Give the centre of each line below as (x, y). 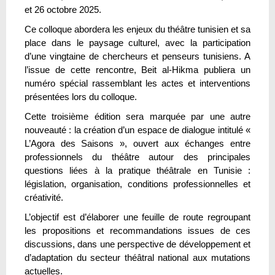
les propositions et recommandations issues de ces (137, 230)
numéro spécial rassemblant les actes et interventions (137, 83)
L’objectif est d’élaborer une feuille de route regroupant (137, 217)
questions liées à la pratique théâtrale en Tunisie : (137, 170)
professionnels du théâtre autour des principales (137, 157)
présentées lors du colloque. (81, 96)
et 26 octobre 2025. (63, 9)
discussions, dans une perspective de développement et (137, 244)
